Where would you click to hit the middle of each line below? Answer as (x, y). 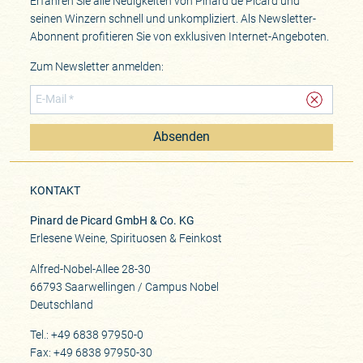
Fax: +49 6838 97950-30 (91, 352)
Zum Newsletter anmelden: (96, 67)
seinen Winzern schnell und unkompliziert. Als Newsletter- (173, 19)
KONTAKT (55, 191)
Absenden (181, 137)
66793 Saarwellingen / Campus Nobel (124, 286)
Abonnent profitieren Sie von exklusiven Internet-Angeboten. (179, 36)
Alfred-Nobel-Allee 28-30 (90, 269)
